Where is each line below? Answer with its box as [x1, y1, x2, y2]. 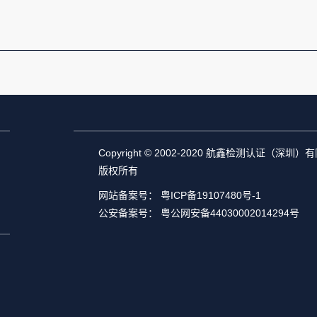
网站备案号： [98, 190, 161, 202]
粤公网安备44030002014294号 [161, 207, 299, 219]
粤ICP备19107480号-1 [161, 190, 261, 202]
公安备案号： [98, 207, 161, 219]
